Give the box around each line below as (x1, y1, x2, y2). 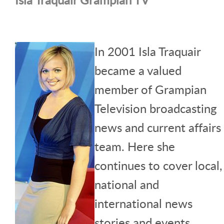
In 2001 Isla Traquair (94, 42, 200, 59)
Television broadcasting (94, 99, 216, 116)
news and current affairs (94, 118, 221, 135)
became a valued (94, 61, 181, 78)
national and (94, 175, 159, 192)
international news (94, 194, 192, 211)
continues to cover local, (94, 156, 222, 173)
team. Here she (94, 137, 175, 154)
